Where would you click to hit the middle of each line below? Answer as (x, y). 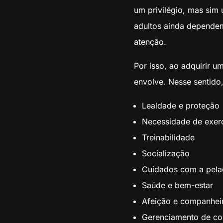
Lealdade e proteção (180, 106)
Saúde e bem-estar (177, 185)
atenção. (150, 42)
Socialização (166, 154)
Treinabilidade (168, 138)
